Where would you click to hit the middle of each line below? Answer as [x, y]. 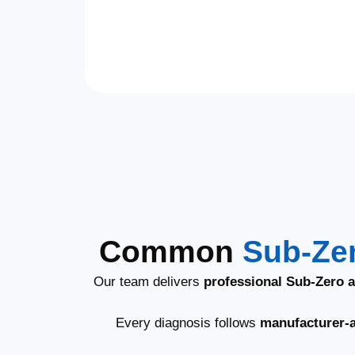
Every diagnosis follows [187, 323]
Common [171, 251]
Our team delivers [148, 281]
